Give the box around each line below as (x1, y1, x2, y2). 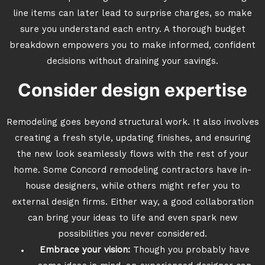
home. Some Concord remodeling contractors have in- (14, 166, 251, 175)
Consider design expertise (18, 79, 247, 101)
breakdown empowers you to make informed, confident (9, 41, 256, 50)
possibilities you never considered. (58, 230, 207, 239)
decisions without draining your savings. (47, 57, 218, 66)
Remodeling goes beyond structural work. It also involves (6, 118, 259, 127)
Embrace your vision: (39, 246, 133, 255)
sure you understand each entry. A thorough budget (20, 25, 245, 34)
